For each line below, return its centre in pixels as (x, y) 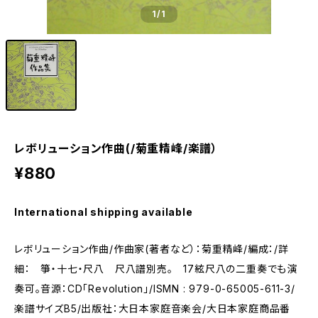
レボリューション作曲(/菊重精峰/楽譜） (116, 148)
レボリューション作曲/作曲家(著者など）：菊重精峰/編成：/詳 (152, 249)
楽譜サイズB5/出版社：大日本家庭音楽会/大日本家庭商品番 (153, 308)
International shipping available (104, 212)
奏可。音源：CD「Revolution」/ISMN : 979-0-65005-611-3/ (155, 289)
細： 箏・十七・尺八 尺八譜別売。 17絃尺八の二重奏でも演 (156, 269)
